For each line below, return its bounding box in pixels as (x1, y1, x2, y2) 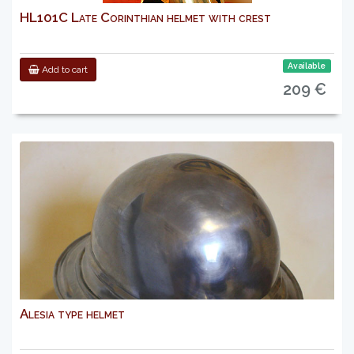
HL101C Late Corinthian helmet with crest (20, 9, 271, 25)
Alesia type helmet (20, 306, 125, 322)
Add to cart (40, 64, 88, 75)
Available (288, 61, 326, 70)
